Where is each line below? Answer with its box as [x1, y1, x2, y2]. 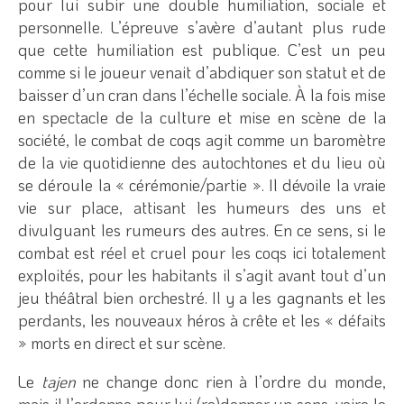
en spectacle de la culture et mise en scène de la [18, 106, 386, 128]
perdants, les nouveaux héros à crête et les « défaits [18, 308, 386, 331]
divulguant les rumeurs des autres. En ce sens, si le [18, 218, 386, 241]
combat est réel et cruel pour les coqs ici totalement [18, 241, 386, 263]
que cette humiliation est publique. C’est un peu [18, 38, 386, 60]
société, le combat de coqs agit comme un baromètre [18, 128, 386, 151]
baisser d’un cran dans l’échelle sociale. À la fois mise [18, 83, 386, 106]
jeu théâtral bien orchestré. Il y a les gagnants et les [18, 286, 386, 308]
